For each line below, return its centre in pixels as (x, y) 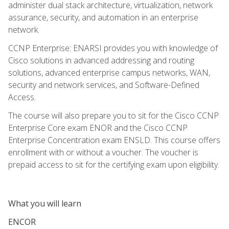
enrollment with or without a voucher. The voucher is (103, 152)
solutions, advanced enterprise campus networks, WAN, (109, 72)
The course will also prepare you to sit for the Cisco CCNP (113, 115)
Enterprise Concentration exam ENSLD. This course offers (114, 140)
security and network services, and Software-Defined (104, 85)
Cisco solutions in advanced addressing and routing (101, 60)
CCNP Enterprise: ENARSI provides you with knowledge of (113, 48)
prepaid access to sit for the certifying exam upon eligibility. (114, 164)
